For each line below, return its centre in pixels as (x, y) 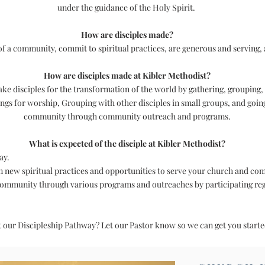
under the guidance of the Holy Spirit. (127, 7)
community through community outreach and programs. (127, 116)
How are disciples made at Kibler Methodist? (127, 75)
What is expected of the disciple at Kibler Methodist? (127, 143)
